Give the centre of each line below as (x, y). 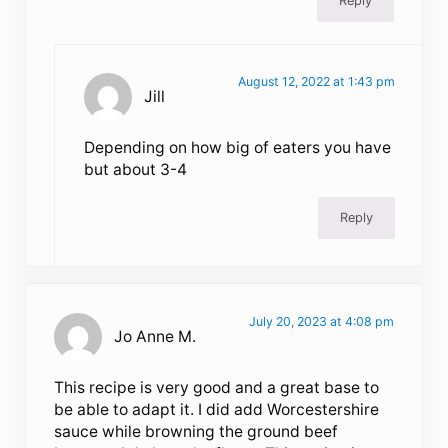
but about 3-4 (135, 169)
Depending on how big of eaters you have (237, 147)
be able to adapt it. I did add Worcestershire (217, 409)
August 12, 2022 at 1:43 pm (316, 81)
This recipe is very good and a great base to (217, 387)
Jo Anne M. (155, 336)
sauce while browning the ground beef (196, 431)
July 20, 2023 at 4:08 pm (321, 321)
